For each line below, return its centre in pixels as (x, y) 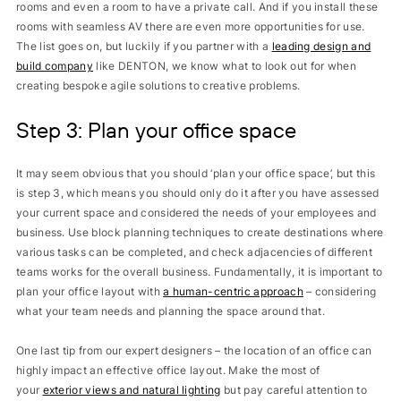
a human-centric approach (233, 291)
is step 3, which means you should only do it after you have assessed (197, 193)
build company (55, 66)
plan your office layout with (88, 291)
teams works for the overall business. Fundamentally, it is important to (199, 272)
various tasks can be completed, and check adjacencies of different (194, 252)
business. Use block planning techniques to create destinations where (200, 232)
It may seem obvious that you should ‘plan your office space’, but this (196, 173)
